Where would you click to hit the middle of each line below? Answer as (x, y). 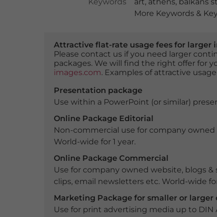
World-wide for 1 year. (94, 142)
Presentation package (98, 90)
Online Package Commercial (111, 158)
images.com (77, 72)
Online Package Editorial (103, 118)
